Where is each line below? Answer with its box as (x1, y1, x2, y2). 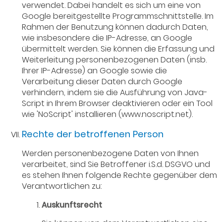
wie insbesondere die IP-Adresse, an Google (22, 32, 193, 44)
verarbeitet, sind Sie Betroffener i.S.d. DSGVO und (22, 159, 211, 170)
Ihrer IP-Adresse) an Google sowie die (22, 65, 167, 77)
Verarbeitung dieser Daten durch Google (22, 76, 183, 88)
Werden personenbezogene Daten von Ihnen (22, 148, 199, 160)
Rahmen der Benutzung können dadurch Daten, (22, 21, 209, 33)
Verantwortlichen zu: (22, 180, 103, 192)
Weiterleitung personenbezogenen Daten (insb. (22, 54, 207, 66)
